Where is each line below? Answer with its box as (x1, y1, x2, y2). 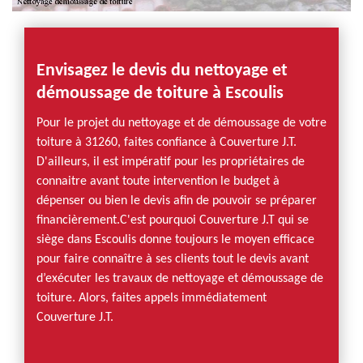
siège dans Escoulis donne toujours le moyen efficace (36, 233, 314, 246)
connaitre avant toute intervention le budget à (36, 175, 280, 188)
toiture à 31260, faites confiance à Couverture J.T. (36, 136, 297, 149)
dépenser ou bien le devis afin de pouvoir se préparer (36, 194, 317, 207)
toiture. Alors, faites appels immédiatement (36, 292, 267, 305)
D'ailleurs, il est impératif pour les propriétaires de (36, 156, 305, 169)
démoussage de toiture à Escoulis (36, 84, 284, 103)
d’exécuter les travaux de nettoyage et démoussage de (36, 272, 323, 285)
